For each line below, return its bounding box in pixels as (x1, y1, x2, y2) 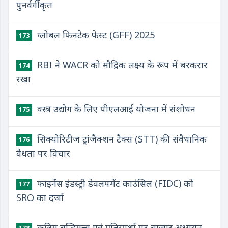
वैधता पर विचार (16, 147, 70, 159)
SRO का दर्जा (16, 191, 64, 204)
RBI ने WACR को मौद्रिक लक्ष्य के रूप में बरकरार (35, 59, 208, 71)
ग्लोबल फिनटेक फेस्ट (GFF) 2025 (35, 28, 155, 41)
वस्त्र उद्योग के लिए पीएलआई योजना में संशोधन (35, 103, 195, 115)
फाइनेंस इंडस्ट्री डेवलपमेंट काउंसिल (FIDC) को (35, 177, 193, 189)
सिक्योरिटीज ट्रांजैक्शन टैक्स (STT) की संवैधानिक (35, 133, 207, 145)
